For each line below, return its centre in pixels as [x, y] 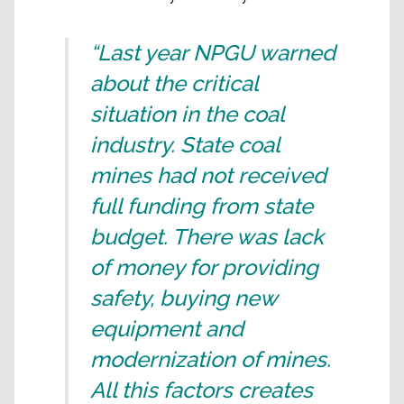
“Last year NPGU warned [213, 53]
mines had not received [208, 175]
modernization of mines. [211, 359]
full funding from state [202, 206]
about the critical [174, 83]
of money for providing [204, 267]
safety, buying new [184, 298]
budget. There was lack [207, 237]
